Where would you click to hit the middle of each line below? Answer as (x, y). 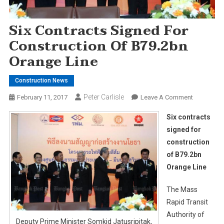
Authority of (185, 214)
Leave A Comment (166, 97)
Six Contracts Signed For (98, 31)
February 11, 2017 (42, 97)
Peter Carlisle (103, 97)
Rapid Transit (187, 202)
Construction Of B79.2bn (98, 46)
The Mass (182, 189)
